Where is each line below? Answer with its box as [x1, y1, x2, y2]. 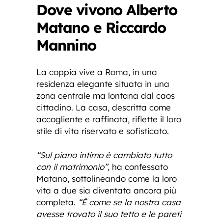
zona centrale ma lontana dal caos [36, 90, 175, 101]
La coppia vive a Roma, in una [36, 67, 157, 78]
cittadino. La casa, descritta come [36, 102, 171, 113]
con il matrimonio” [36, 162, 108, 172]
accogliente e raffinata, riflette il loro [36, 114, 181, 125]
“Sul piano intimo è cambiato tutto [36, 150, 172, 161]
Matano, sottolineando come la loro [36, 173, 177, 184]
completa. [36, 197, 78, 208]
